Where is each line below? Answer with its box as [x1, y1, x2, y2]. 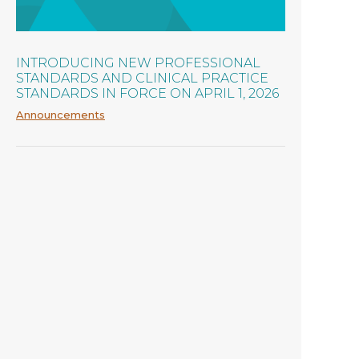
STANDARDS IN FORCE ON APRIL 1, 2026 [16, 85, 279, 101]
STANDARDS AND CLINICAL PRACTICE [16, 70, 268, 86]
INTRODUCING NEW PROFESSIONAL [16, 54, 260, 71]
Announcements [16, 107, 105, 121]
